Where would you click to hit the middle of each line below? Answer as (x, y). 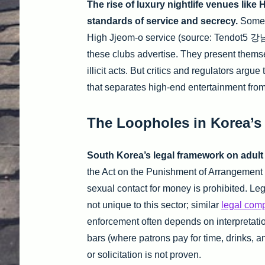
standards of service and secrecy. (162, 21)
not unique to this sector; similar (154, 205)
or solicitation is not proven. (144, 255)
